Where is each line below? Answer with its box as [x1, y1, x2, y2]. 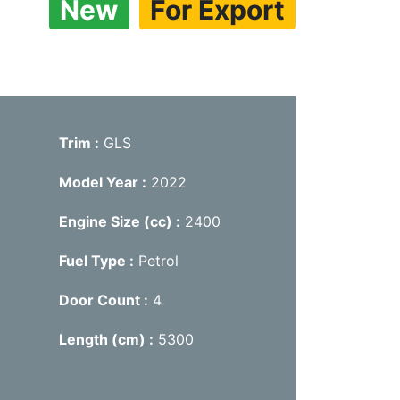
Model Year [58, 172, 142, 191]
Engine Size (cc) [58, 212, 176, 230]
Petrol [137, 251, 179, 270]
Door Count [58, 290, 144, 309]
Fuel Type [58, 251, 129, 270]
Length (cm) [58, 329, 149, 348]
